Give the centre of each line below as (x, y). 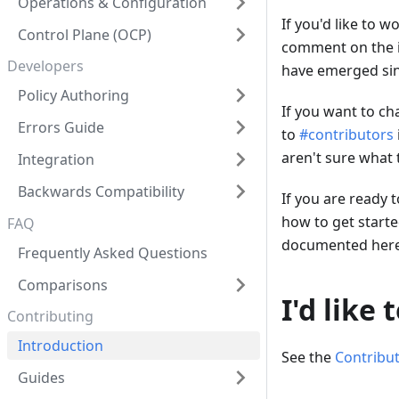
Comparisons (63, 285)
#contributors (346, 135)
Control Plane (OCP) (85, 34)
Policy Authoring (73, 96)
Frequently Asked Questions (113, 252)
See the (308, 358)
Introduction (61, 345)
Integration (56, 160)
